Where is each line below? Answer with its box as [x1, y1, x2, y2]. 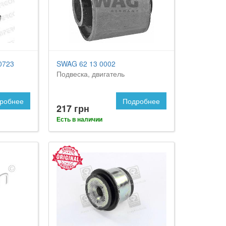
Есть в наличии [56, 115, 103, 124]
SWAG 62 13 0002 [56, 59, 116, 69]
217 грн [56, 102, 90, 116]
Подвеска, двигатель [56, 69, 125, 79]
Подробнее [122, 96, 160, 106]
